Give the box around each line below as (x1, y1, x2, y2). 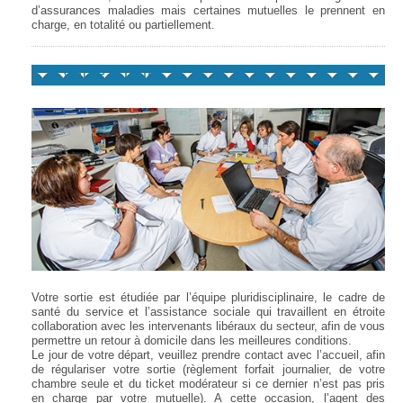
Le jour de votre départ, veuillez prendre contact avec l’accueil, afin (31, 347, 385, 362)
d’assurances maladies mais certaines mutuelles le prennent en (31, 3, 385, 17)
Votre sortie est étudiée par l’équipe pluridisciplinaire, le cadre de (31, 290, 385, 304)
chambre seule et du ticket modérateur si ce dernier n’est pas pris (31, 376, 385, 390)
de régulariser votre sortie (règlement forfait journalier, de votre (31, 362, 385, 376)
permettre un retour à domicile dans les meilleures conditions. (31, 333, 352, 347)
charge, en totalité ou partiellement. (31, 17, 215, 31)
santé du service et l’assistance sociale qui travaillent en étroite (31, 304, 385, 318)
